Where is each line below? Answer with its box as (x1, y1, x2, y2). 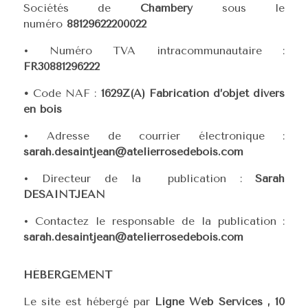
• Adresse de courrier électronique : (23, 129, 285, 142)
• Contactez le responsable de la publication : (23, 214, 285, 228)
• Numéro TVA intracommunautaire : (23, 44, 285, 57)
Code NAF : (32, 87, 97, 100)
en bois (23, 102, 62, 115)
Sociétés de (23, 1, 140, 14)
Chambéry (140, 1, 222, 14)
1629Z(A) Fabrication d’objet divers (96, 87, 285, 100)
